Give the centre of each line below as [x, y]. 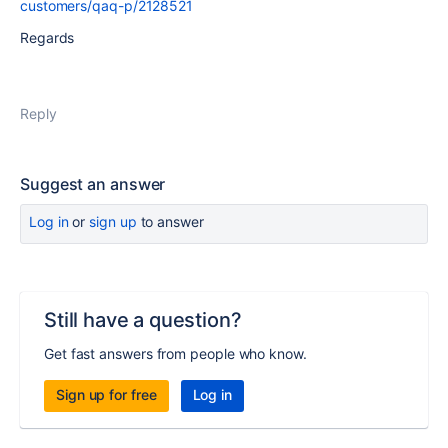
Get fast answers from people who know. [175, 353]
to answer [170, 221]
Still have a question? [143, 320]
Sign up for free [106, 394]
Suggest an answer [93, 184]
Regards [47, 37]
